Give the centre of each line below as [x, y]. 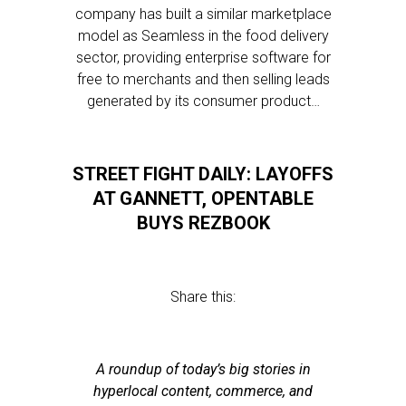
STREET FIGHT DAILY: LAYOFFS [203, 174]
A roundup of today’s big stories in [203, 369]
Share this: [203, 297]
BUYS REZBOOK [203, 223]
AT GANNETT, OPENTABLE [203, 198]
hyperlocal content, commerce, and [203, 391]
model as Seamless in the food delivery [203, 36]
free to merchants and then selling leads [203, 79]
